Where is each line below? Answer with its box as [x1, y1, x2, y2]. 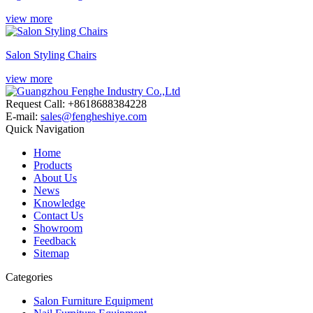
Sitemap [34, 247, 69, 259]
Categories [6, 270, 52, 283]
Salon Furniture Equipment [34, 294, 153, 307]
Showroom [34, 221, 82, 234]
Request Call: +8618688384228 [6, 97, 147, 110]
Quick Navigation [6, 122, 85, 135]
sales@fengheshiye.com [41, 110, 147, 122]
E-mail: [6, 110, 41, 122]
